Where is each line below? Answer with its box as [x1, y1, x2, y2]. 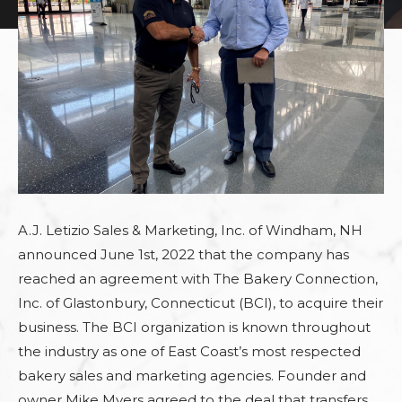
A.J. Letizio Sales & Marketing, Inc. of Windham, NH [18, 222, 363, 239]
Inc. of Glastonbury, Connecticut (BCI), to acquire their [18, 294, 383, 311]
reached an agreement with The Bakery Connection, [18, 270, 378, 287]
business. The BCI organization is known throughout [18, 319, 371, 336]
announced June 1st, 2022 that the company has [18, 246, 349, 263]
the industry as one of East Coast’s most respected [18, 343, 361, 360]
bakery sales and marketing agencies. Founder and [18, 367, 366, 384]
